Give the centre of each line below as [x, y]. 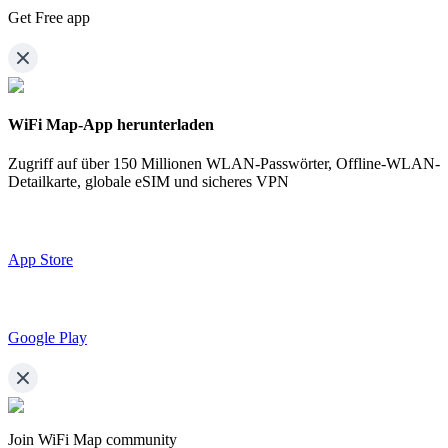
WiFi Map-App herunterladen [111, 125]
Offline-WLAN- [388, 164]
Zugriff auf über [58, 164]
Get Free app [49, 17]
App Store [40, 260]
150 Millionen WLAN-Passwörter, [222, 164]
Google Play [47, 338]
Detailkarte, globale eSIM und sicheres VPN [148, 182]
